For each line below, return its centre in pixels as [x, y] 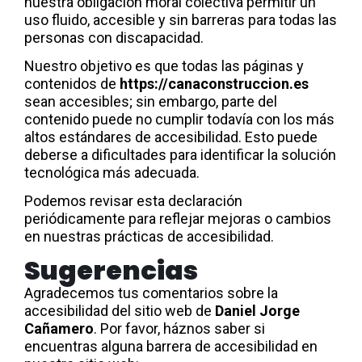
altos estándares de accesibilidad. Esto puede [171, 137]
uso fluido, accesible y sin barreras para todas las [181, 20]
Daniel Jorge [257, 311]
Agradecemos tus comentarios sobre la [151, 293]
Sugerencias [111, 270]
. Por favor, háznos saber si [179, 328]
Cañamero [59, 328]
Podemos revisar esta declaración [133, 201]
